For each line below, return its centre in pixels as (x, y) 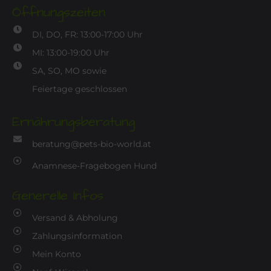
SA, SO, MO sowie (69, 71)
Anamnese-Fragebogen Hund (94, 166)
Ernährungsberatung (73, 122)
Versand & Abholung (75, 218)
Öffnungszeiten (59, 13)
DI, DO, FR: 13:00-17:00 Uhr (87, 35)
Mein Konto (56, 254)
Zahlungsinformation (77, 236)
